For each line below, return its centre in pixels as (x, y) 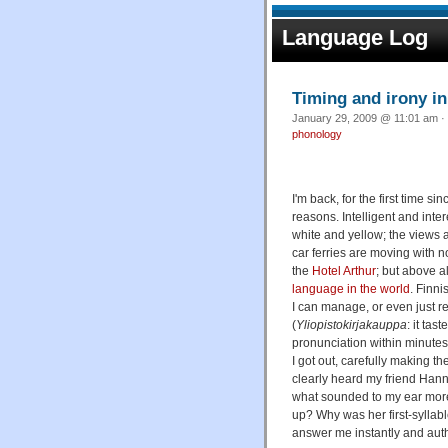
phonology (317, 133)
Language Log (355, 37)
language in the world (351, 288)
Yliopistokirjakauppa (351, 324)
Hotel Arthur (344, 270)
